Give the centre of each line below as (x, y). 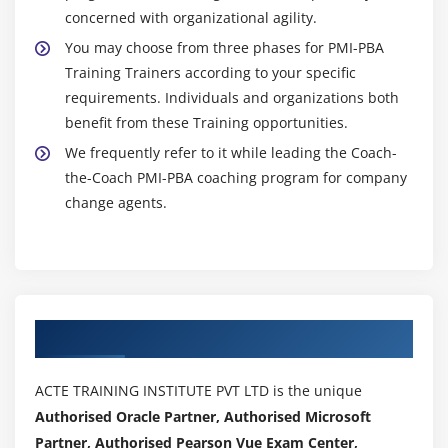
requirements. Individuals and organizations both (232, 98)
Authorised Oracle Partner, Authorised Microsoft (203, 417)
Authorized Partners (123, 334)
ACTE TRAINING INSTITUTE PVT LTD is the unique (198, 391)
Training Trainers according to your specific (210, 73)
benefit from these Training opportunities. (206, 123)
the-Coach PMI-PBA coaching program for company (236, 178)
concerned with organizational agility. (191, 18)
